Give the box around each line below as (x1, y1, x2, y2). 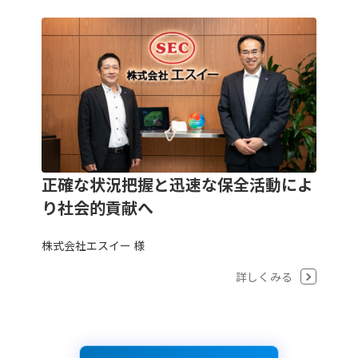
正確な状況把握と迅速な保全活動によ (41, 172, 313, 196)
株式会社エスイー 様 (41, 237, 145, 253)
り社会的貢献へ (41, 195, 153, 219)
